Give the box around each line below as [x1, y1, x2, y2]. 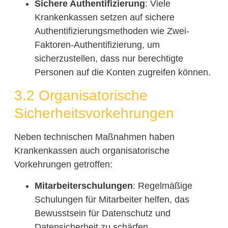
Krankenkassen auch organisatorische [14, 146, 169, 156]
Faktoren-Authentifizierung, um [34, 39, 160, 50]
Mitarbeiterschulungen [34, 180, 133, 191]
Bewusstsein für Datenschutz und [34, 208, 170, 218]
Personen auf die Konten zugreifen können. [34, 67, 211, 77]
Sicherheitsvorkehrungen [14, 105, 174, 122]
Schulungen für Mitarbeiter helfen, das [34, 194, 189, 205]
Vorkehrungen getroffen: [14, 159, 112, 170]
